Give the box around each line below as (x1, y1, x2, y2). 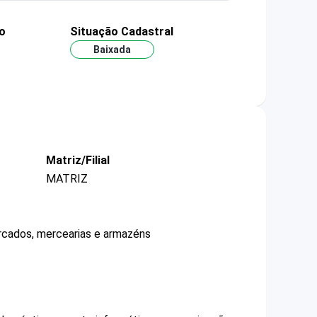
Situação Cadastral (69, 25, 173, 38)
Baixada (93, 44, 131, 56)
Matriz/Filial (46, 154, 110, 168)
